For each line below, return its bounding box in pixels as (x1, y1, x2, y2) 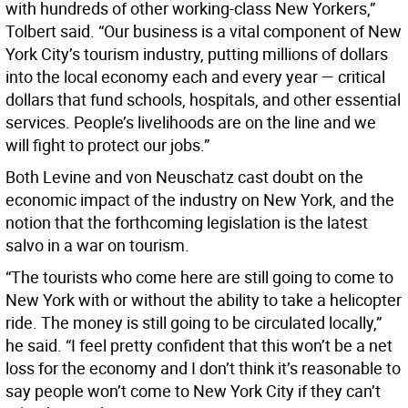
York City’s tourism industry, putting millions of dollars (5, 43, 388, 66)
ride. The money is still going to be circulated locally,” (5, 311, 382, 334)
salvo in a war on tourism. (5, 234, 189, 257)
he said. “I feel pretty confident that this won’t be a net (5, 334, 393, 357)
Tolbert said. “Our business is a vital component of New (5, 20, 402, 43)
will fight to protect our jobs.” (5, 134, 209, 157)
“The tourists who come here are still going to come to (5, 266, 393, 289)
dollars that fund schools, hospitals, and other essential (5, 88, 401, 111)
